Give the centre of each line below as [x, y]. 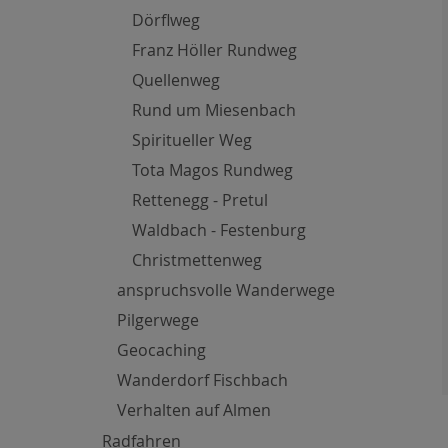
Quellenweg [176, 79]
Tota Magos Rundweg [212, 169]
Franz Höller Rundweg [214, 49]
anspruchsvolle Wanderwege [226, 289]
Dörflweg [166, 19]
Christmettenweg [197, 259]
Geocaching [161, 349]
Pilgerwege [158, 319]
